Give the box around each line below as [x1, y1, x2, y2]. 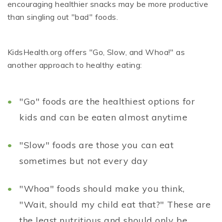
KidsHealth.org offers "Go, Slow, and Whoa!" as [7, 47, 185, 57]
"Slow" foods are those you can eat [19, 139, 174, 151]
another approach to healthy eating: [7, 60, 142, 70]
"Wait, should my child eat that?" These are [19, 199, 211, 211]
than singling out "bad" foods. [7, 12, 118, 22]
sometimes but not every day [19, 155, 148, 167]
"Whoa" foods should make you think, [19, 183, 185, 195]
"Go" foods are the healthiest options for [19, 96, 195, 108]
